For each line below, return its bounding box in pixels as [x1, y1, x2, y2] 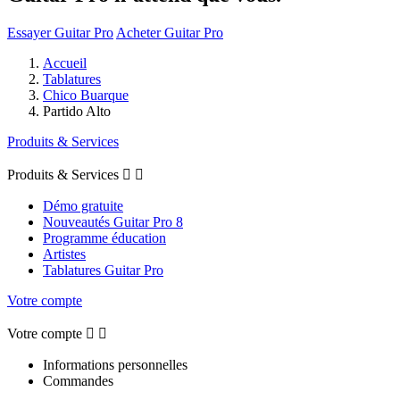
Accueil [43, 54, 87, 71]
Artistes [43, 246, 86, 262]
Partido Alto [43, 103, 111, 119]
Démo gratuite [43, 197, 123, 213]
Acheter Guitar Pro [116, 24, 223, 40]
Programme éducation [43, 229, 166, 246]
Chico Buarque [43, 87, 129, 103]
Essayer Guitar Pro [7, 24, 113, 40]
